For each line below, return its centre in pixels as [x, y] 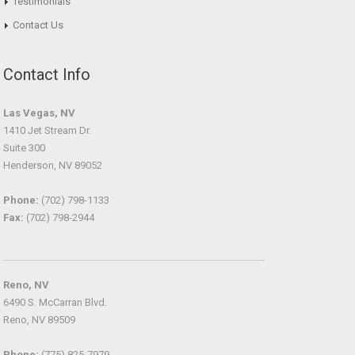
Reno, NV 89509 [39, 320]
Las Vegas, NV [39, 113]
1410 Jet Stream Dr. [47, 130]
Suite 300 [24, 148]
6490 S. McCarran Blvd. [55, 302]
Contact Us [38, 25]
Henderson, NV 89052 [53, 165]
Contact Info [47, 74]
